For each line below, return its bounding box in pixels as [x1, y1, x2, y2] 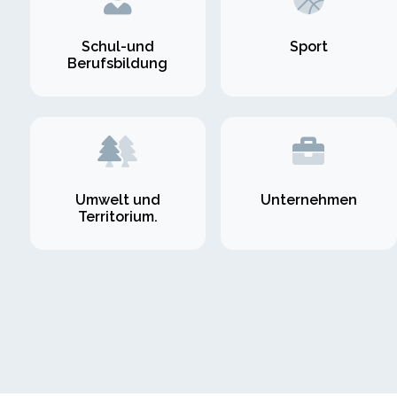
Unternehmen [260, 191, 357, 208]
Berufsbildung [67, 55, 168, 73]
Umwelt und [74, 191, 160, 208]
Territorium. [77, 207, 158, 225]
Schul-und [81, 38, 154, 56]
